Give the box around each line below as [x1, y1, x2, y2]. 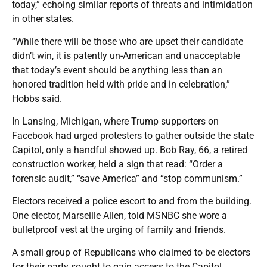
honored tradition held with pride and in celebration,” [12, 78, 230, 90]
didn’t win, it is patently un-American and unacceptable [12, 49, 240, 61]
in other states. [12, 13, 74, 24]
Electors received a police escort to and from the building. [12, 195, 252, 207]
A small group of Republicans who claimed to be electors [12, 246, 250, 258]
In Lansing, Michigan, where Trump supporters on [12, 115, 219, 127]
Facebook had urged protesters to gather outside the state [12, 129, 254, 141]
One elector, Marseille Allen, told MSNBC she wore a [12, 209, 227, 221]
